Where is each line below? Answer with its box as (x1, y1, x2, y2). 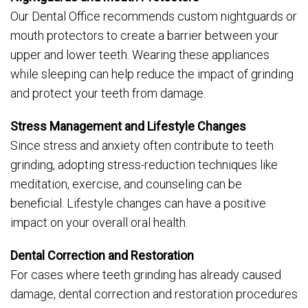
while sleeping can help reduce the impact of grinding (10, 67, 294, 81)
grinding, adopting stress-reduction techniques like (10, 157, 278, 172)
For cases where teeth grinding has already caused (10, 267, 281, 282)
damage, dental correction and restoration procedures (10, 287, 298, 301)
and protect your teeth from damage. (10, 86, 206, 100)
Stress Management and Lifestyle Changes (10, 119, 246, 133)
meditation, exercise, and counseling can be (10, 177, 242, 191)
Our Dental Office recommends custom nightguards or (10, 9, 297, 23)
